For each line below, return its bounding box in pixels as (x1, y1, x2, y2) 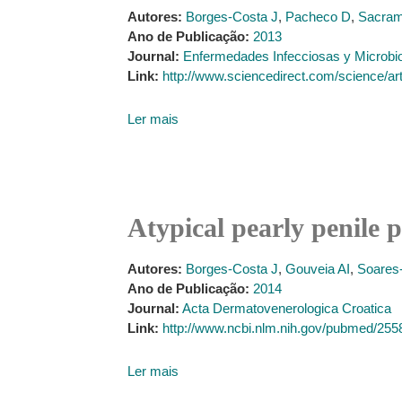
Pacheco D (285, 9, 351, 24)
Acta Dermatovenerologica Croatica (182, 301, 391, 316)
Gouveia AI (285, 261, 350, 276)
